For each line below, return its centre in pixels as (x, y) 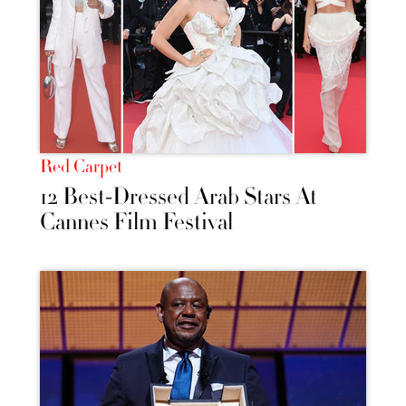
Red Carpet (81, 166)
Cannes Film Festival (136, 222)
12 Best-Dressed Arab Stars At (179, 196)
